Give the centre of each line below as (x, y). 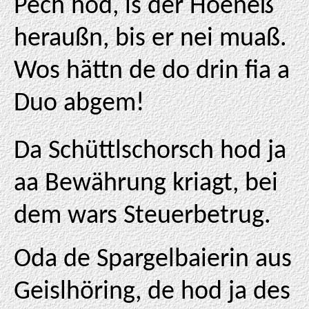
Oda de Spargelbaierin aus (153, 260)
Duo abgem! (79, 104)
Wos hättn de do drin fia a (152, 71)
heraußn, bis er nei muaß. (150, 39)
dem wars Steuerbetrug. (142, 216)
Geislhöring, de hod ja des (152, 292)
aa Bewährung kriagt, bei (146, 184)
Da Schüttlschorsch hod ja (150, 151)
